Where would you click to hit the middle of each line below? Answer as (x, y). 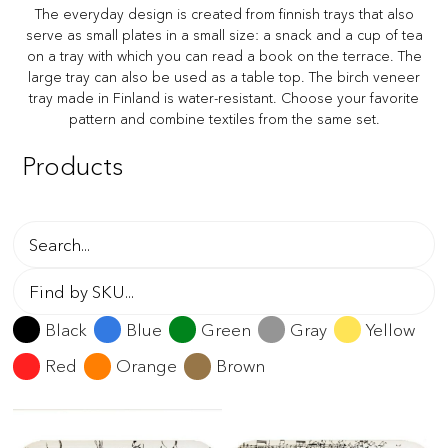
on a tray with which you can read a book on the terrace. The (224, 55)
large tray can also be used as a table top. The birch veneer (224, 76)
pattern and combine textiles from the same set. (224, 118)
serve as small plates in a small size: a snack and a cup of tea (224, 34)
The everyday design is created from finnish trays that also (224, 13)
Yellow (391, 329)
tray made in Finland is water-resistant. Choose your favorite (224, 97)
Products (73, 165)
